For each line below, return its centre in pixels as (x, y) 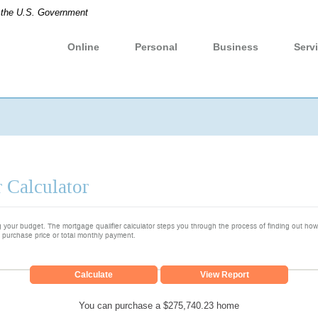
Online (83, 47)
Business (236, 47)
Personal (156, 47)
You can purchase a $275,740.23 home (159, 305)
